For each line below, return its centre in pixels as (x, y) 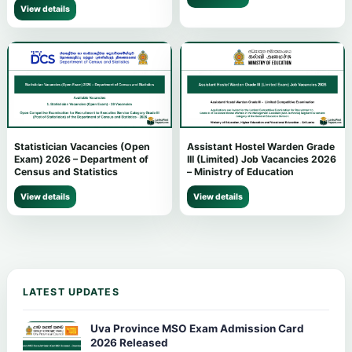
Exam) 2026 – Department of (81, 159)
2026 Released (129, 342)
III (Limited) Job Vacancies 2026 (262, 159)
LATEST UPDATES (71, 291)
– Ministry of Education (240, 171)
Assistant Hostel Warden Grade (261, 146)
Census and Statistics (66, 171)
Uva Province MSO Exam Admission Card (197, 328)
